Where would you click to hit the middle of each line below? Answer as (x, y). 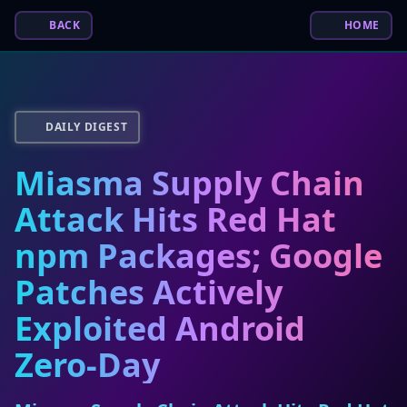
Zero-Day (87, 365)
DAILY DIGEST (87, 127)
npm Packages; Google (199, 256)
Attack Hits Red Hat (175, 219)
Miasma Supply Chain (189, 183)
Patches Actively (149, 292)
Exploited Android (160, 328)
